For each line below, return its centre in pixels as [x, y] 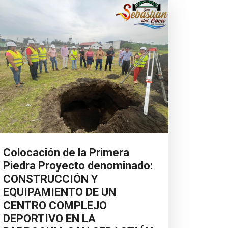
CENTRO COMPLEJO [55, 205]
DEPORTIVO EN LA [49, 218]
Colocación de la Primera [66, 152]
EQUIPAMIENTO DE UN [60, 192]
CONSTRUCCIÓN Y [50, 179]
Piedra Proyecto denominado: [78, 165]
